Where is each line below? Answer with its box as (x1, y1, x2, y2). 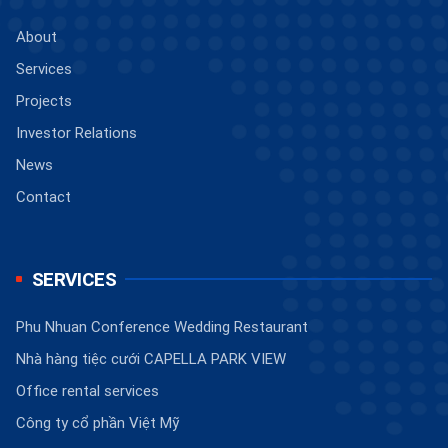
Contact (16, 186, 71, 206)
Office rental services (16, 380, 159, 400)
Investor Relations (16, 122, 137, 142)
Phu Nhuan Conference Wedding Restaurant (16, 316, 308, 336)
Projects (16, 90, 72, 110)
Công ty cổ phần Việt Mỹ (16, 412, 179, 432)
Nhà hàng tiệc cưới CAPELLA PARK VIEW (16, 348, 286, 368)
